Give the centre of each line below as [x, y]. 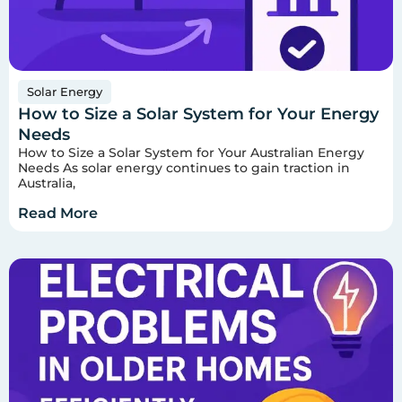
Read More [58, 213]
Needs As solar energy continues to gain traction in [184, 168]
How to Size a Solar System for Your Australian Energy [191, 153]
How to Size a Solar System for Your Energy [198, 114]
